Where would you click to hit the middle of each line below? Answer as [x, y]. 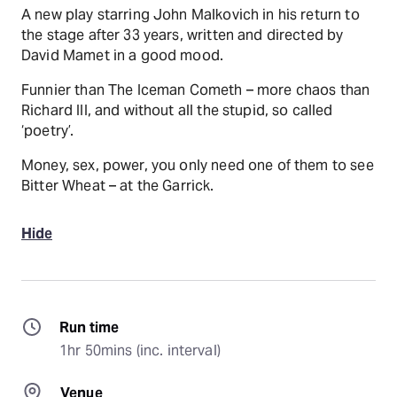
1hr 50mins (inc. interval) [140, 350]
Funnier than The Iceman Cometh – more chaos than [196, 90]
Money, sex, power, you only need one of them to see [198, 165]
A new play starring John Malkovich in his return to [191, 15]
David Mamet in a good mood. [123, 55]
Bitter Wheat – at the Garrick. [118, 186]
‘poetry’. [48, 131]
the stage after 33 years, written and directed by [183, 35]
